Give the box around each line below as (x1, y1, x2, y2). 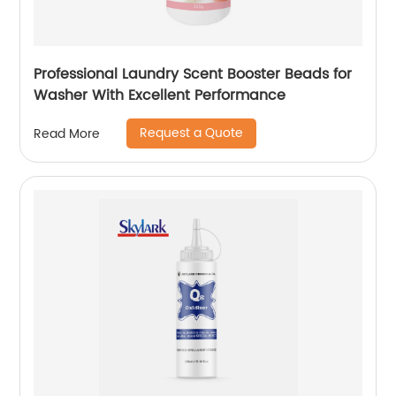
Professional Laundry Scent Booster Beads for (34, 63, 353, 87)
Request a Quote (140, 123, 244, 144)
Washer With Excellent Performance (34, 84, 286, 108)
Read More (34, 123, 101, 144)
